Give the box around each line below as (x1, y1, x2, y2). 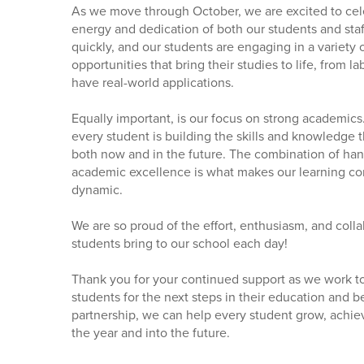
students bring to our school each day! (71, 233, 288, 253)
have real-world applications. (71, 72, 234, 92)
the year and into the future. (71, 323, 230, 342)
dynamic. (71, 180, 123, 199)
